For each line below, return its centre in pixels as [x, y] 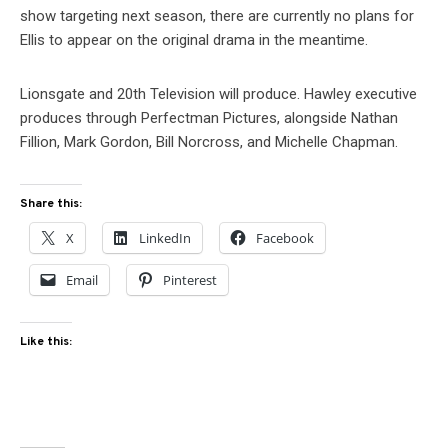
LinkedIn [165, 237]
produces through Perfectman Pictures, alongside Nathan [209, 117]
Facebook [285, 237]
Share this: [51, 203]
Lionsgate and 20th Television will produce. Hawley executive [218, 93]
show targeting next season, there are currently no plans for [217, 15]
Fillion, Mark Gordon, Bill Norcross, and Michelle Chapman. [209, 141]
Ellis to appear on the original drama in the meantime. [194, 39]
